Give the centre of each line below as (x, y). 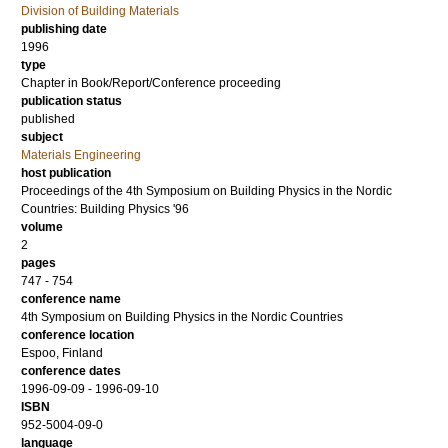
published (48, 119)
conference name (71, 299)
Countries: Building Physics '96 (105, 209)
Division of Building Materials (100, 11)
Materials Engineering (81, 155)
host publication (66, 173)
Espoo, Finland (62, 353)
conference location (77, 335)
